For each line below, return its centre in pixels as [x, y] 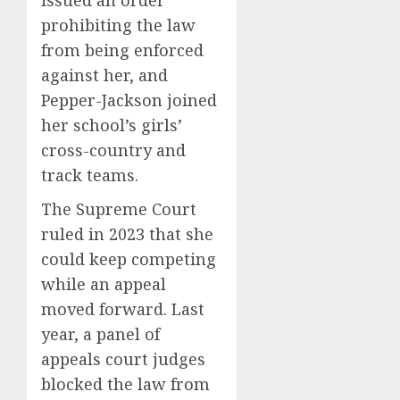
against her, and [104, 75]
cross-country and [113, 150]
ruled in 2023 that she [127, 233]
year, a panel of [100, 333]
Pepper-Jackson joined [129, 100]
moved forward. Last [123, 308]
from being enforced [122, 50]
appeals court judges [123, 358]
